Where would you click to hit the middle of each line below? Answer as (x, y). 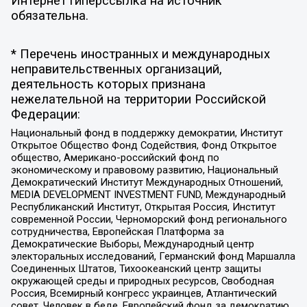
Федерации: (45, 114)
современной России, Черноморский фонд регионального (149, 219)
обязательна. (49, 15)
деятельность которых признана (108, 84)
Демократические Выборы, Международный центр (132, 244)
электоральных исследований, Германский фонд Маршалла (153, 256)
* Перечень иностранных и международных (140, 54)
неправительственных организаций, (116, 69)
